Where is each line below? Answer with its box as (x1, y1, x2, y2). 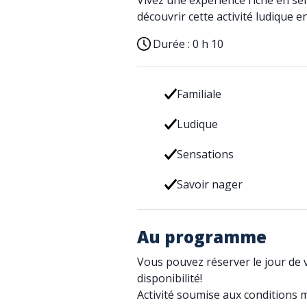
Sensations (176, 147, 234, 162)
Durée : (153, 36, 193, 51)
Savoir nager (176, 177, 243, 192)
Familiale (176, 86, 221, 101)
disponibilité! (137, 271, 205, 286)
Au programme (137, 225, 267, 248)
